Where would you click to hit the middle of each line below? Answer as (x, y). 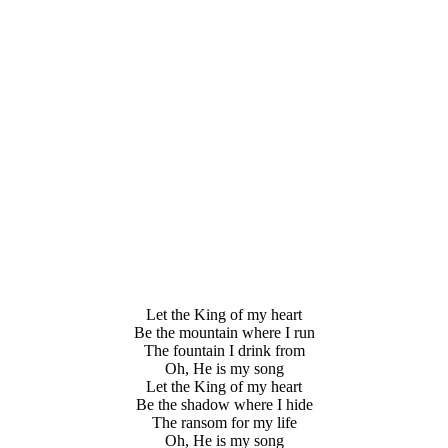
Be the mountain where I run (224, 332)
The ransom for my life (224, 422)
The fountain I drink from (224, 350)
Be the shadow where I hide (224, 404)
